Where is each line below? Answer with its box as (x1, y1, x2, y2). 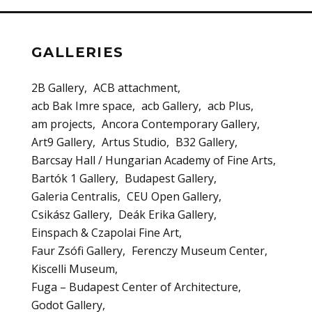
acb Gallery (141, 98, 198, 114)
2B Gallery (31, 80, 84, 96)
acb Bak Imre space (31, 98, 132, 114)
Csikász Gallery (31, 207, 109, 223)
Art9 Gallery (31, 134, 93, 150)
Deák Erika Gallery (118, 207, 214, 223)
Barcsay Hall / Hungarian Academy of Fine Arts (31, 153, 273, 169)
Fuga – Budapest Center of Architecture (31, 279, 238, 295)
